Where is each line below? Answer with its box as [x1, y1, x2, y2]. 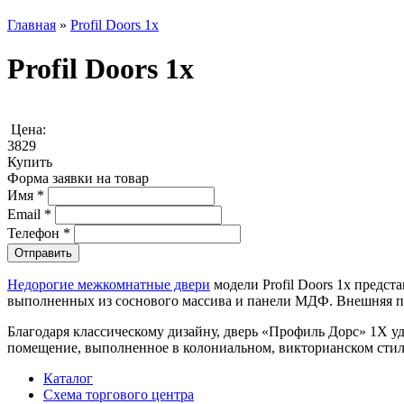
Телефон [7, 225, 63, 241]
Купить [7, 153, 52, 170]
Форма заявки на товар [7, 170, 149, 186]
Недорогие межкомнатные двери [7, 276, 210, 292]
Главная [7, 16, 56, 32]
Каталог [43, 370, 93, 386]
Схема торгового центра [43, 386, 194, 402]
